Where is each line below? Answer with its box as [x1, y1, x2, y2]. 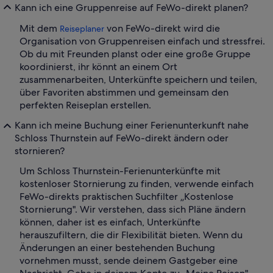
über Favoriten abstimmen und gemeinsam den [19, 86, 229, 99]
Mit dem [19, 22, 60, 35]
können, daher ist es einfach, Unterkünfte [19, 216, 200, 229]
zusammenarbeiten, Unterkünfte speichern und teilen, [19, 73, 257, 87]
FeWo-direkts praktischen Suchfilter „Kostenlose [19, 190, 233, 204]
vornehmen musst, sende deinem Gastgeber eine [19, 254, 238, 268]
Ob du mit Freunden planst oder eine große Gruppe [19, 48, 250, 61]
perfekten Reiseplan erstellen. [19, 99, 151, 112]
